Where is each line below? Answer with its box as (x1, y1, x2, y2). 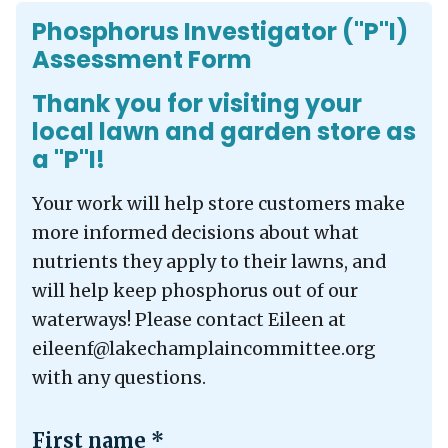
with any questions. (32, 366, 206, 389)
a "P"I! (32, 142, 105, 176)
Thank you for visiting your (32, 86, 362, 120)
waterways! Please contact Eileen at (32, 308, 346, 331)
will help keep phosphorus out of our (32, 279, 358, 302)
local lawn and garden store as (32, 114, 416, 148)
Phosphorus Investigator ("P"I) (32, 14, 408, 48)
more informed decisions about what (32, 221, 359, 244)
